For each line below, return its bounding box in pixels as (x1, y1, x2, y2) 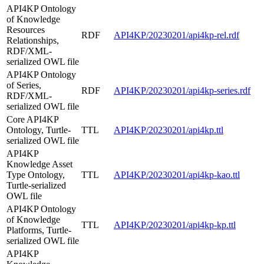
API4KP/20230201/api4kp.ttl (114, 124, 223, 135)
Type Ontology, (6, 169, 65, 180)
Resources (6, 24, 45, 35)
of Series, (6, 80, 41, 90)
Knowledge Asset (6, 159, 72, 169)
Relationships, (6, 35, 59, 45)
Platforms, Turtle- (6, 225, 71, 235)
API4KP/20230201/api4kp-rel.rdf (114, 29, 239, 40)
